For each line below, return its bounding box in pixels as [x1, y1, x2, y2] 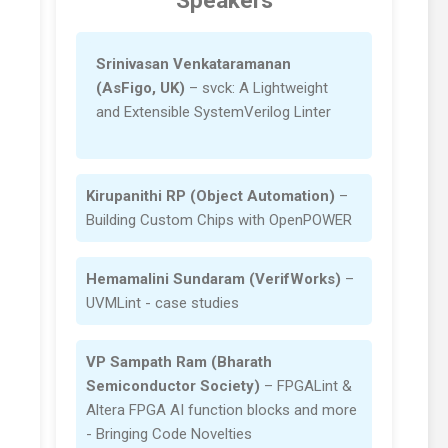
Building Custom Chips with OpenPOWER [86, 211, 352, 230]
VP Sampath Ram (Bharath [86, 353, 272, 372]
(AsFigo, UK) [96, 79, 185, 98]
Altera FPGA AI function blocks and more [86, 401, 357, 420]
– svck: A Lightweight [185, 79, 328, 98]
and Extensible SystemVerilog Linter [96, 103, 331, 122]
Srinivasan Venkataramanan [96, 55, 291, 74]
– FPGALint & [260, 377, 352, 396]
